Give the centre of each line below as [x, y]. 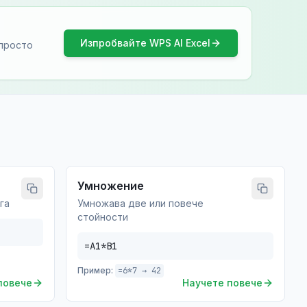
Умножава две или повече [140, 203]
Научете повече [222, 283]
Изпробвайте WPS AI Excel [145, 43]
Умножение [111, 186]
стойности [103, 217]
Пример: [95, 270]
